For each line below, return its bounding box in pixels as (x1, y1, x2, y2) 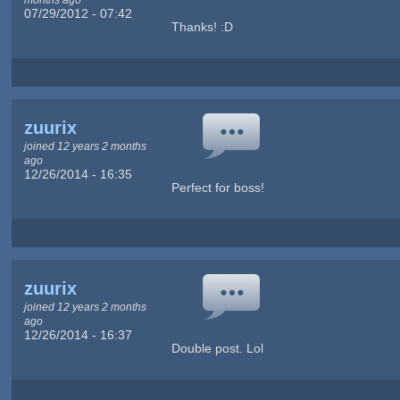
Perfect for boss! (171, 179, 264, 195)
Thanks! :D (171, 19, 233, 34)
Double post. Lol (171, 340, 263, 355)
